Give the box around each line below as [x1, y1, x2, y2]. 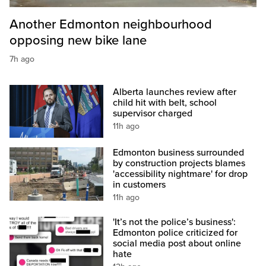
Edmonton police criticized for [113, 227, 238, 239]
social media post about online [113, 237, 242, 250]
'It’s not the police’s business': [113, 216, 236, 229]
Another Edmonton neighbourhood [9, 17, 212, 33]
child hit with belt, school [113, 97, 217, 109]
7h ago [9, 54, 34, 65]
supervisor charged [113, 107, 193, 120]
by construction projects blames [113, 157, 246, 170]
